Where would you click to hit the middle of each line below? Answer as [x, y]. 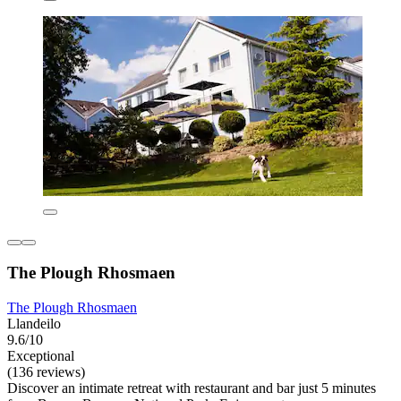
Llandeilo [34, 323]
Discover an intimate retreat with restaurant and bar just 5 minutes [192, 388]
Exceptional [41, 355]
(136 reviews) [46, 371]
